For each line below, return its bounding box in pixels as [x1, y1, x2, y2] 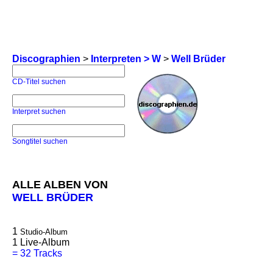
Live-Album [20, 237, 69, 247]
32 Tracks [20, 248, 62, 258]
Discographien [12, 54, 80, 64]
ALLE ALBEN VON [12, 179, 108, 191]
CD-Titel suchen [12, 77, 66, 86]
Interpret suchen [12, 107, 66, 116]
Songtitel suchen [12, 137, 68, 146]
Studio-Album [20, 227, 68, 236]
